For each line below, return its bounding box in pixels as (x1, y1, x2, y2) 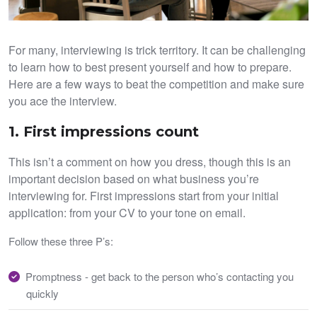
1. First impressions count (8, 123, 199, 140)
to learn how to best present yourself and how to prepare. (8, 59, 292, 75)
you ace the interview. (8, 93, 117, 109)
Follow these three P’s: (8, 234, 113, 248)
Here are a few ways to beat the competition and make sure (8, 76, 304, 92)
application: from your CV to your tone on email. (8, 204, 246, 221)
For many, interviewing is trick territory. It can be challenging (8, 42, 306, 58)
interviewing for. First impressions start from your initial (8, 188, 279, 204)
